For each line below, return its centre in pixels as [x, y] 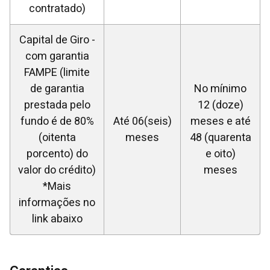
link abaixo [57, 219]
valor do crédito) [57, 170]
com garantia [57, 56]
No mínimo [220, 89]
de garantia [57, 89]
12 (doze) [220, 105]
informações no [57, 203]
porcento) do [57, 154]
